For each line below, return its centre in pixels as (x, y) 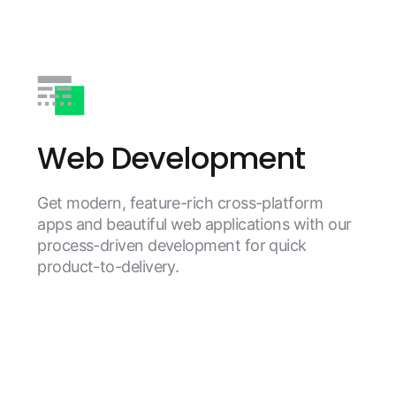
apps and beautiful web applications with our (194, 224)
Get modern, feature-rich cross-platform (180, 202)
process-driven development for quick (172, 245)
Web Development (171, 158)
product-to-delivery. (110, 266)
